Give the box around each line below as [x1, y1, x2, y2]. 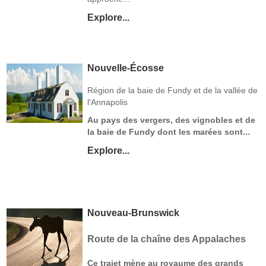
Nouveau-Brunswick [87, 207, 180, 218]
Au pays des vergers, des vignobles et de [87, 115, 256, 125]
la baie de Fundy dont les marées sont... [87, 126, 251, 137]
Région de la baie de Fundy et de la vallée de [87, 85, 258, 95]
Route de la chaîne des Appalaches [87, 233, 246, 244]
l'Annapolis [87, 97, 128, 107]
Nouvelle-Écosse [87, 62, 164, 73]
